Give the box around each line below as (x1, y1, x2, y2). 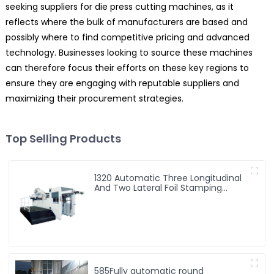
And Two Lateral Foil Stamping (94, 182, 223, 194)
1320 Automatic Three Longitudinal (94, 172, 242, 185)
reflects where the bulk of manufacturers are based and (5, 16, 248, 29)
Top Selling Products (5, 131, 121, 147)
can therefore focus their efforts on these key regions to (5, 62, 249, 75)
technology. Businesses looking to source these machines (5, 46, 253, 59)
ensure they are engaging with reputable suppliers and (5, 77, 239, 90)
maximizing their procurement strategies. (5, 92, 183, 105)
